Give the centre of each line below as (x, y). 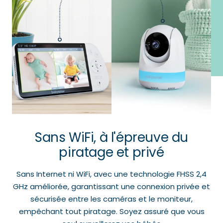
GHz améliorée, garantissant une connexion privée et (111, 186)
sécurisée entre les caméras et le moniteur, (111, 199)
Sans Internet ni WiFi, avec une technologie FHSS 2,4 (111, 174)
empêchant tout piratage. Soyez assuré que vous (111, 211)
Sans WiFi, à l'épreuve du (111, 137)
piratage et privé (111, 152)
